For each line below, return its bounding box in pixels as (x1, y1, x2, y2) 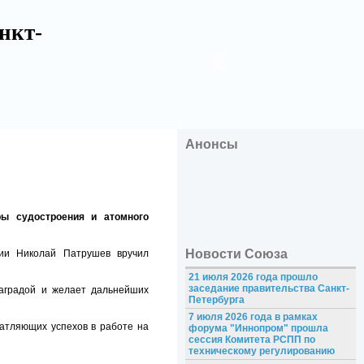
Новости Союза (185, 247, 288, 262)
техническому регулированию (188, 345, 335, 357)
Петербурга (188, 294, 245, 306)
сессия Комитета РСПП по (188, 334, 315, 346)
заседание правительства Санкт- (188, 283, 349, 295)
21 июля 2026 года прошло (188, 271, 318, 284)
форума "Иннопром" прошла (188, 323, 328, 335)
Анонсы (185, 137, 238, 151)
